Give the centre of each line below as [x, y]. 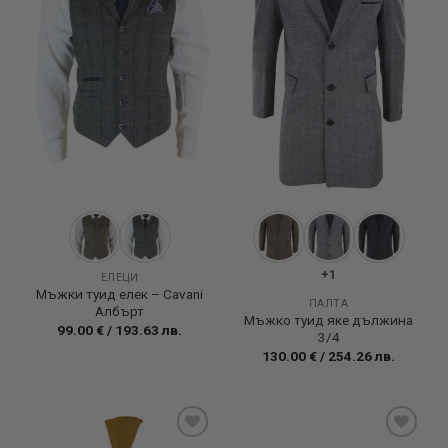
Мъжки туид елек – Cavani [119, 294]
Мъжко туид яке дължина [328, 320]
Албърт [119, 311]
